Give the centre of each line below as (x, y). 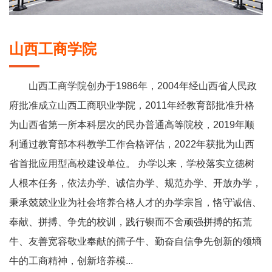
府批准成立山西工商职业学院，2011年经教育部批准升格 (132, 106)
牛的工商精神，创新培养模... (71, 261)
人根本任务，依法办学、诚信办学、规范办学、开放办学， (135, 183)
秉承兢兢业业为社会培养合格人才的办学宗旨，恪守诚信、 (135, 203)
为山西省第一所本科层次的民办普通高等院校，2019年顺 (132, 125)
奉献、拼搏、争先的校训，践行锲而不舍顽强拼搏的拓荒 (131, 222)
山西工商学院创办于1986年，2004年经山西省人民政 (143, 86)
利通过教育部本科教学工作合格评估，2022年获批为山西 (132, 144)
